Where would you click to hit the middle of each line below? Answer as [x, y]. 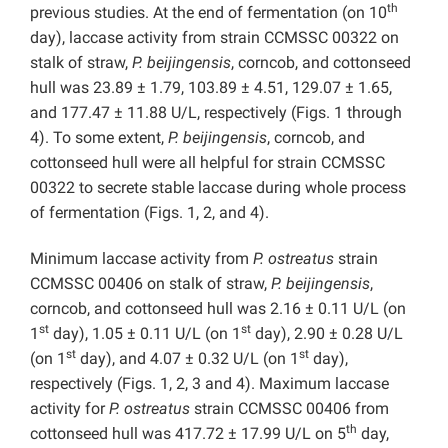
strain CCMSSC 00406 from [289, 409]
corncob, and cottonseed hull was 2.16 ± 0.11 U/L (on [218, 309]
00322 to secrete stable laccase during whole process [218, 188]
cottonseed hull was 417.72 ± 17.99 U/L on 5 [188, 434]
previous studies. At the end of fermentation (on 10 [208, 13]
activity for [69, 409]
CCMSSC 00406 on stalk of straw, [150, 284]
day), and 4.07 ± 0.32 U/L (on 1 [187, 359]
